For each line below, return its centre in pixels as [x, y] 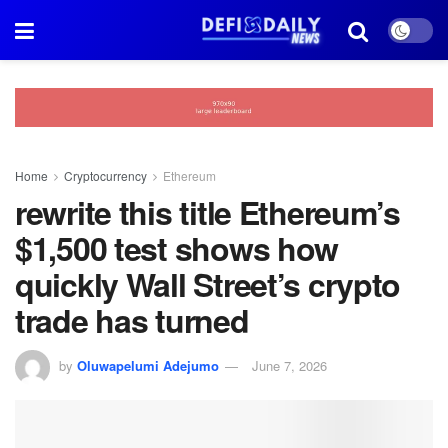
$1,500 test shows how [177, 247]
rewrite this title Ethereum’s [207, 211]
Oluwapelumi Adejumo [148, 366]
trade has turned [132, 319]
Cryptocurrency [105, 175]
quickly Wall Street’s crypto [208, 283]
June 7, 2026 [289, 366]
